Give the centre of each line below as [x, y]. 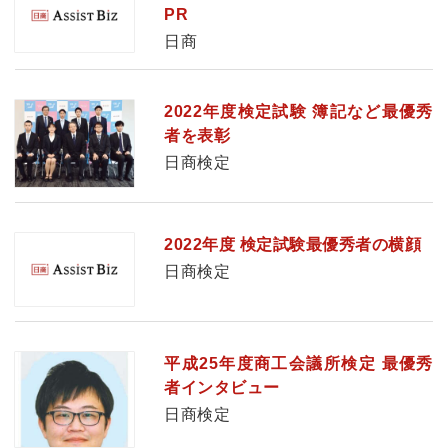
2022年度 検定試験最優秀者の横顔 [293, 244]
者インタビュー [222, 388]
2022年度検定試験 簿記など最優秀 [298, 112]
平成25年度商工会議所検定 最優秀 [298, 364]
